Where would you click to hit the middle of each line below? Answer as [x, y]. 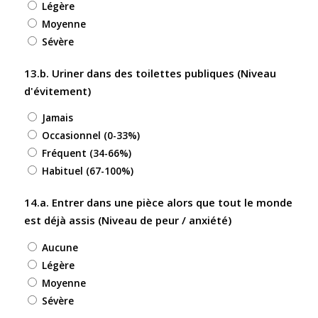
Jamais [57, 118]
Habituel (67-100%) [87, 171]
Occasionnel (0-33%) [91, 136]
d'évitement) [57, 91]
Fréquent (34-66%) [86, 153]
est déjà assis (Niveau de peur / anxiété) [127, 220]
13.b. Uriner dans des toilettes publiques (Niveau [150, 73]
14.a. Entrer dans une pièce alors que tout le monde [158, 203]
